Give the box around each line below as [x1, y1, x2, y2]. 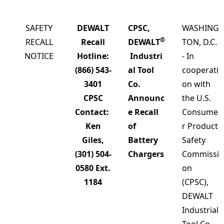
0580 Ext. [75, 162, 110, 173]
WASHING [182, 22, 219, 33]
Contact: [75, 106, 111, 117]
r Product [182, 120, 218, 131]
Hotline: [77, 50, 109, 61]
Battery [128, 134, 158, 145]
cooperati [182, 64, 218, 75]
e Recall [128, 106, 158, 117]
